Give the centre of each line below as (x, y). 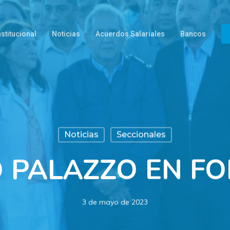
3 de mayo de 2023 (115, 202)
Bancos (193, 34)
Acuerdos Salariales (130, 34)
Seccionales (141, 135)
